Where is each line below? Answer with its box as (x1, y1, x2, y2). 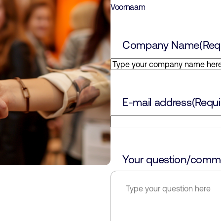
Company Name (122, 39, 200, 51)
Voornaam (110, 2, 146, 11)
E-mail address (122, 96, 192, 109)
